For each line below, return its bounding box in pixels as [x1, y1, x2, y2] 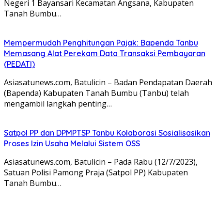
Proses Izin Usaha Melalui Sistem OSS [4, 138, 140, 148]
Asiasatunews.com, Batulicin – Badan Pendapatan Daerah [4, 77, 212, 88]
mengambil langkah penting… [4, 98, 112, 109]
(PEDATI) [4, 59, 35, 69]
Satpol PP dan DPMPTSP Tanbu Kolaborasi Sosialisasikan [4, 127, 210, 138]
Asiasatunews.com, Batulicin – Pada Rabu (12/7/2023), [4, 156, 198, 167]
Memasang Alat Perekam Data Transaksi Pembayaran [4, 48, 205, 58]
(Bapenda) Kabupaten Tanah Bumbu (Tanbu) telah [4, 87, 189, 98]
